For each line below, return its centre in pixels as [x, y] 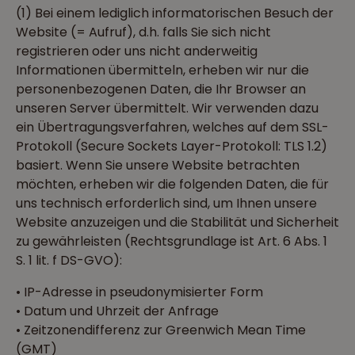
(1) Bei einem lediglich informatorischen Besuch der [175, 13]
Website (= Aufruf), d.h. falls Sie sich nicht [143, 32]
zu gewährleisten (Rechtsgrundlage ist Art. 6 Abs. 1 [172, 241]
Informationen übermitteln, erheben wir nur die [162, 70]
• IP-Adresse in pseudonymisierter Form [139, 292]
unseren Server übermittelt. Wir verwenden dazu [167, 108]
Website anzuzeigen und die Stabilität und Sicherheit [177, 222]
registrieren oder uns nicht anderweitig [137, 51]
